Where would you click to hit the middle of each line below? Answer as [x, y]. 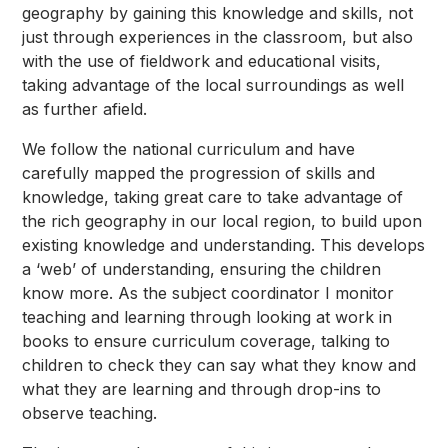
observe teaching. [92, 412]
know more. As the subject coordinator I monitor [208, 292]
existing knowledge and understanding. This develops [224, 244]
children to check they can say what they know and [219, 364]
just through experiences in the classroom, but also [218, 36]
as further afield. [87, 108]
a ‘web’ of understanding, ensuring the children [202, 268]
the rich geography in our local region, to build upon [222, 220]
